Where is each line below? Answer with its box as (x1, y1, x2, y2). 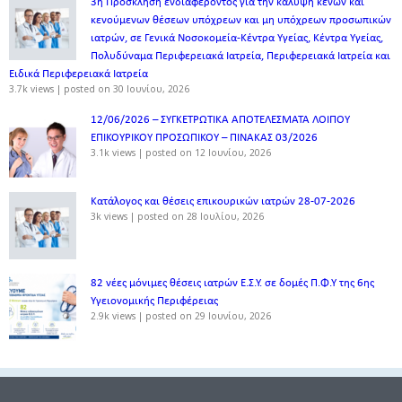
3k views (91, 210, 127, 223)
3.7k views (9, 83, 54, 96)
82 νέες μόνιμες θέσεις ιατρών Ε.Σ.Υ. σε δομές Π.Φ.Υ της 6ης (91, 277, 374, 290)
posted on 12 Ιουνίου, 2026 (145, 146, 271, 160)
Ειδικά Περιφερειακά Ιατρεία (9, 68, 148, 81)
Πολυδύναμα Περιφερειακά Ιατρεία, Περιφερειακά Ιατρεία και (91, 50, 390, 63)
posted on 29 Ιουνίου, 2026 (145, 310, 271, 323)
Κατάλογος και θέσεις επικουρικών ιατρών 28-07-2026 (91, 196, 355, 208)
